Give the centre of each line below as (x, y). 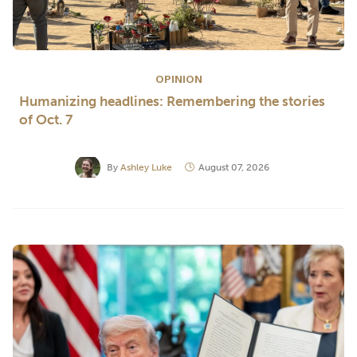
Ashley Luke (147, 167)
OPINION (178, 79)
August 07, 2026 (233, 167)
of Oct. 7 (46, 120)
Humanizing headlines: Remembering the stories (172, 101)
